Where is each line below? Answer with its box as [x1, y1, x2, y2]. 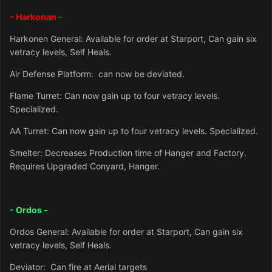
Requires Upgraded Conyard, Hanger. [10, 160, 160, 171]
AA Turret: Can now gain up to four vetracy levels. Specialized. [10, 125, 258, 136]
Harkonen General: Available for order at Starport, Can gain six [10, 33, 257, 44]
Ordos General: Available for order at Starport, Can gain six [10, 226, 243, 237]
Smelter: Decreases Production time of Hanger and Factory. [10, 147, 246, 158]
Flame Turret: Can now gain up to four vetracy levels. [10, 90, 220, 101]
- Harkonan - [10, 11, 63, 22]
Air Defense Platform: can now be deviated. [10, 68, 185, 79]
